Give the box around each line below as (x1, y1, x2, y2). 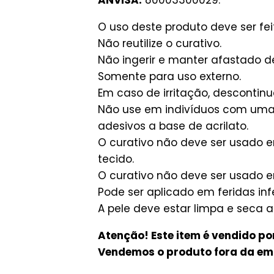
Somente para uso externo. (98, 68, 241, 84)
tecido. (98, 151, 134, 166)
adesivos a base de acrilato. (98, 118, 248, 133)
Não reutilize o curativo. (98, 35, 221, 51)
